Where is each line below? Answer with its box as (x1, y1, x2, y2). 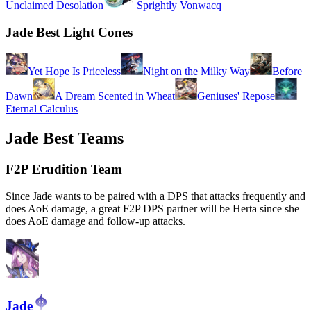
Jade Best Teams (6, 129, 124, 148)
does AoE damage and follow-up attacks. (6, 215, 185, 227)
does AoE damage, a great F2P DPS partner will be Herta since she (6, 202, 299, 215)
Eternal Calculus (6, 103, 78, 115)
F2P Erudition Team (6, 162, 122, 177)
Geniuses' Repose (197, 90, 275, 103)
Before (272, 65, 302, 78)
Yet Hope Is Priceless (28, 65, 121, 78)
